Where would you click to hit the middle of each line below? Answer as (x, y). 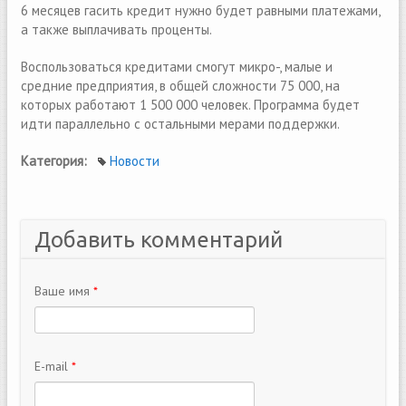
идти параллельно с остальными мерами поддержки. (180, 124)
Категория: (56, 161)
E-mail (53, 366)
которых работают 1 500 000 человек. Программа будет (190, 105)
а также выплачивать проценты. (118, 29)
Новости (135, 161)
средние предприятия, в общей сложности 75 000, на (180, 86)
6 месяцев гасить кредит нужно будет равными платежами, (200, 10)
